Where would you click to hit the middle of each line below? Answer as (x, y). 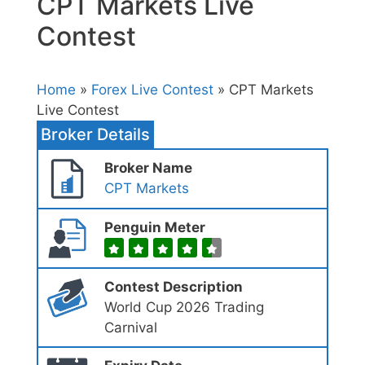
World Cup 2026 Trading (184, 308)
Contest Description (173, 287)
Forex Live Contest (152, 90)
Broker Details (95, 135)
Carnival (130, 328)
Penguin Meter (154, 228)
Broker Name (148, 168)
